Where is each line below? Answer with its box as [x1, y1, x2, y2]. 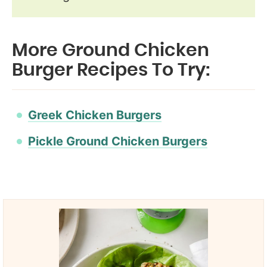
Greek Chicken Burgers [28, 107, 162, 122]
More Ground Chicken [12, 41, 209, 60]
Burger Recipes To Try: [12, 61, 210, 79]
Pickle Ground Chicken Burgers [28, 133, 207, 148]
